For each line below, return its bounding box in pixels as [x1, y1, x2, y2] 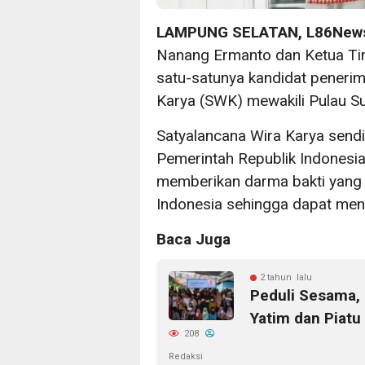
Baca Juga [156, 230, 231, 249]
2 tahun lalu [260, 272, 312, 284]
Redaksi [169, 351, 203, 363]
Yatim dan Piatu [250, 309, 361, 328]
